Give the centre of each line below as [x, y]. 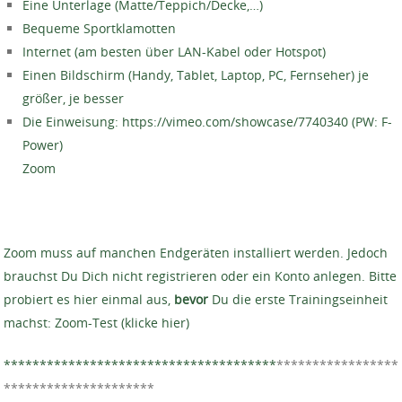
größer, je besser [73, 98]
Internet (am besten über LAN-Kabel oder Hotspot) [174, 51]
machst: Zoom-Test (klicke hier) [96, 322]
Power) [43, 144]
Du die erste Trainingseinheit [298, 299]
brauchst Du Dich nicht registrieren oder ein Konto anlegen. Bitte [200, 275]
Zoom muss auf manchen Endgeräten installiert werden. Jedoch [196, 252]
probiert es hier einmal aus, [89, 299]
